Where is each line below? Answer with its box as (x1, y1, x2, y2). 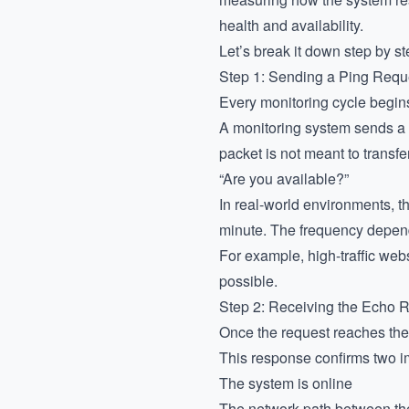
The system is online (219, 372, 352, 393)
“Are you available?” (219, 168, 349, 189)
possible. (219, 270, 278, 291)
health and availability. (219, 15, 363, 36)
